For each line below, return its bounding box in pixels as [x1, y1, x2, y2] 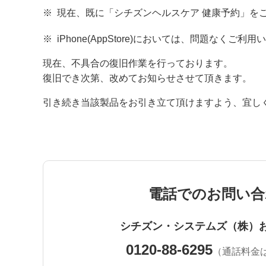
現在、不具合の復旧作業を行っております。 [43, 58, 233, 69]
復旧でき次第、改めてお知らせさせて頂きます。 [43, 73, 252, 84]
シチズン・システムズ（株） [119, 220, 259, 233]
